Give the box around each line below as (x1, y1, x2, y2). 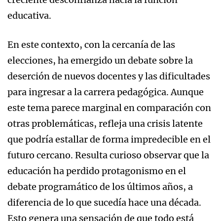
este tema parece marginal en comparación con (7, 102, 211, 113)
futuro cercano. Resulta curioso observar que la (7, 149, 209, 161)
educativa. (7, 9, 51, 21)
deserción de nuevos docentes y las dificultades (7, 70, 210, 82)
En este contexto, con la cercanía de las (7, 38, 175, 50)
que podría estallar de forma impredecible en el (7, 133, 211, 145)
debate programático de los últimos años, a (7, 181, 193, 192)
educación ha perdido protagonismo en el (7, 165, 186, 177)
